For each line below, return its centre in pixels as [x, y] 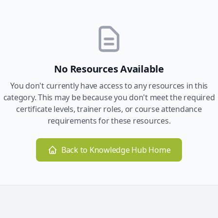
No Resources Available [109, 69]
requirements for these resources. [109, 121]
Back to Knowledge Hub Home [116, 150]
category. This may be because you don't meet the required [109, 97]
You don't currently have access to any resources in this [109, 86]
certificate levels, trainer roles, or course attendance [109, 109]
